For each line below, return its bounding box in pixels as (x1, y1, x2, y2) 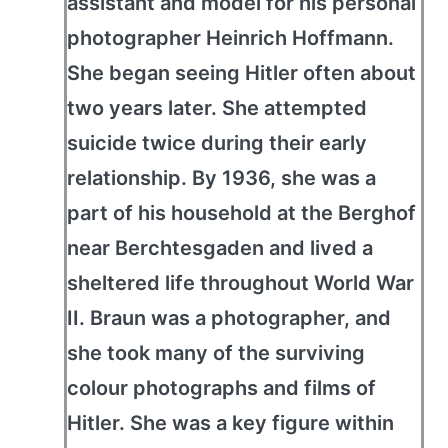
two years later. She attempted (67, 96, 367, 120)
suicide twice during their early (67, 131, 367, 155)
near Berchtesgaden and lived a (67, 236, 373, 260)
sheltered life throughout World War (67, 271, 414, 295)
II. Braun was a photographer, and (67, 306, 391, 330)
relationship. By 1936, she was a (67, 166, 376, 190)
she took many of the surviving (67, 341, 365, 365)
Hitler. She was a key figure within (67, 411, 394, 435)
